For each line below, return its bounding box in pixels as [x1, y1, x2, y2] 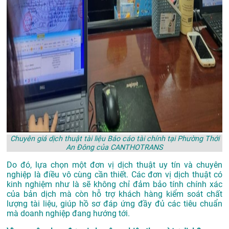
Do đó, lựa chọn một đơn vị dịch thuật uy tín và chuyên [7, 160, 222, 170]
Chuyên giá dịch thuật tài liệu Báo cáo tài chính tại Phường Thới [10, 134, 219, 144]
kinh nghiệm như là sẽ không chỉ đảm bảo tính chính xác [7, 179, 222, 190]
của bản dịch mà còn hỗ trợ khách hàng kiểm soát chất [7, 189, 222, 199]
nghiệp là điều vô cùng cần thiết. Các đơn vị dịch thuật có [7, 170, 222, 180]
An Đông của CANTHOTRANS [66, 143, 163, 152]
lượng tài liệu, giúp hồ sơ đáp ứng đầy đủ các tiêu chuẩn [7, 199, 222, 209]
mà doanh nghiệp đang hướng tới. [7, 209, 130, 219]
